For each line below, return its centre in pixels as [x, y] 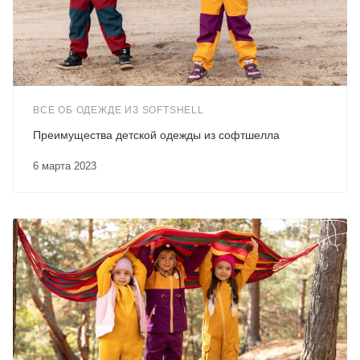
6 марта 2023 [67, 166]
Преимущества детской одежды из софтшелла [156, 135]
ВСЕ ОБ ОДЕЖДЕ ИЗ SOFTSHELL [119, 110]
